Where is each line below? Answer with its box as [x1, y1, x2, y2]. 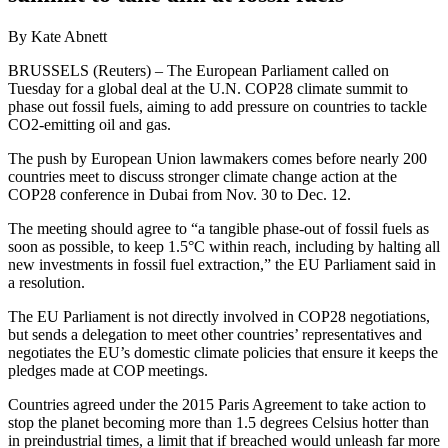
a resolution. [8, 273, 85, 291]
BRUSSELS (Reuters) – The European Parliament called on [8, 61, 389, 79]
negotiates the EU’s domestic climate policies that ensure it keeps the [8, 343, 438, 361]
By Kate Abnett [8, 27, 107, 45]
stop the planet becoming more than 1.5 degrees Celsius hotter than [8, 413, 429, 431]
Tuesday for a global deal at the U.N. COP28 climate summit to [8, 79, 408, 97]
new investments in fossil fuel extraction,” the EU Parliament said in [8, 255, 436, 273]
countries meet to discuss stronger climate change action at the [8, 167, 397, 185]
